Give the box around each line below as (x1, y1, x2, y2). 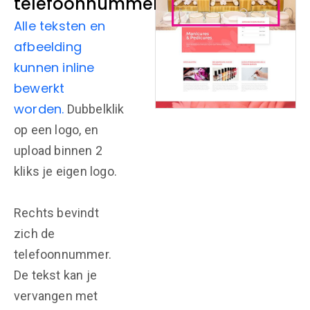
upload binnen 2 (14, 143, 102, 158)
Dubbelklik (64, 102, 125, 116)
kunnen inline (14, 59, 95, 76)
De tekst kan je (14, 268, 97, 282)
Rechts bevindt (14, 206, 99, 220)
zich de (14, 226, 55, 241)
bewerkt (14, 80, 65, 97)
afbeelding (14, 38, 82, 55)
